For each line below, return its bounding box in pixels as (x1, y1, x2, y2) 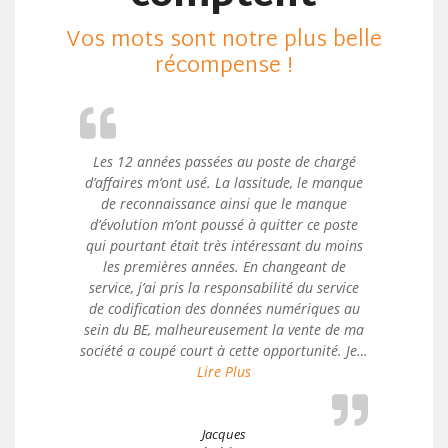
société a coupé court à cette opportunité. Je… (80, 341, 368, 360)
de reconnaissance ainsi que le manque (101, 194, 347, 213)
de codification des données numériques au (88, 299, 360, 318)
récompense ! (155, 47, 293, 87)
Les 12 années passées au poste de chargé (92, 152, 356, 171)
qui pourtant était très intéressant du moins (85, 236, 363, 255)
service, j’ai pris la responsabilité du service (89, 278, 359, 297)
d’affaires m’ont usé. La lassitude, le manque (85, 173, 363, 192)
